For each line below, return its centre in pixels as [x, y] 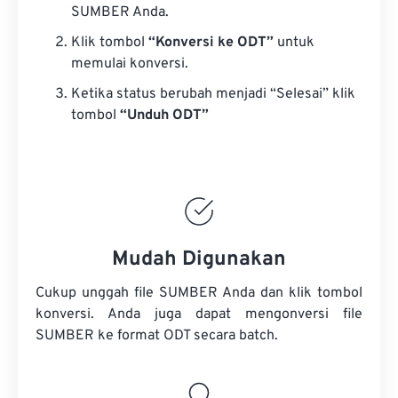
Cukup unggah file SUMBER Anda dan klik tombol [199, 293]
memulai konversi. [130, 64]
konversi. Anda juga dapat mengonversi [189, 314]
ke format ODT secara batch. [186, 336]
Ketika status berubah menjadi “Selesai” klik [213, 94]
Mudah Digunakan [199, 260]
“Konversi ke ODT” [211, 43]
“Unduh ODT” [164, 115]
